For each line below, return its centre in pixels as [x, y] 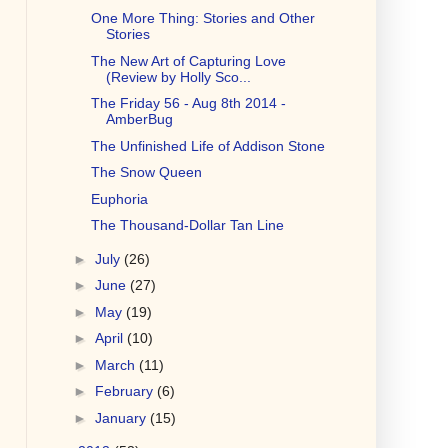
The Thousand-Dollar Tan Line [187, 225]
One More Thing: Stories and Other [202, 18]
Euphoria [119, 198]
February [125, 391]
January [122, 417]
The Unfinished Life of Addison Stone [207, 145]
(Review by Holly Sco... [178, 76]
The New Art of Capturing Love [188, 60]
